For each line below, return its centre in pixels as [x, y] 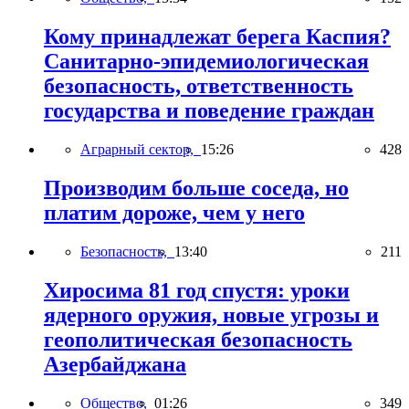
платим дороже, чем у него [174, 213]
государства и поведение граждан [209, 111]
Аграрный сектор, [141, 150]
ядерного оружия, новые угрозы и [211, 315]
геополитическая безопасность [198, 339]
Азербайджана [115, 364]
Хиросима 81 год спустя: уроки [197, 290]
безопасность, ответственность [199, 86]
